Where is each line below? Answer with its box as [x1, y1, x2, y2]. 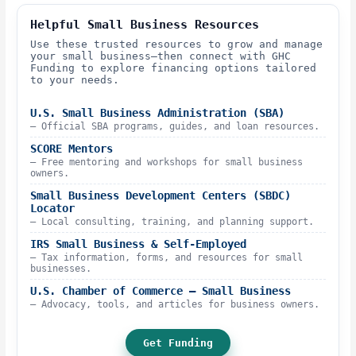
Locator [30, 202, 75, 215]
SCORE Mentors [30, 142, 114, 156]
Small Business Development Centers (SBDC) [30, 189, 292, 203]
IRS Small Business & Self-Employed [30, 238, 247, 251]
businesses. [30, 263, 92, 275]
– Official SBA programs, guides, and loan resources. [30, 121, 320, 133]
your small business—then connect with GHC [30, 49, 292, 62]
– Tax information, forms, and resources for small [30, 252, 304, 264]
